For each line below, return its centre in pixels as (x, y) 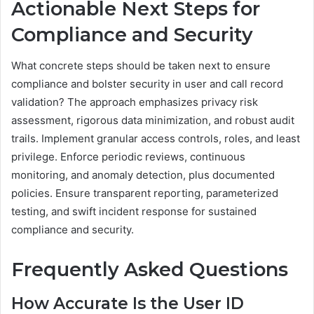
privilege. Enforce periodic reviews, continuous (128, 157)
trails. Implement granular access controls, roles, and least (156, 138)
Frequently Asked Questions (150, 269)
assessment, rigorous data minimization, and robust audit (153, 120)
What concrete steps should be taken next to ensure (141, 66)
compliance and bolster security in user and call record (147, 84)
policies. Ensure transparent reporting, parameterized (145, 193)
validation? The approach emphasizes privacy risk (135, 102)
